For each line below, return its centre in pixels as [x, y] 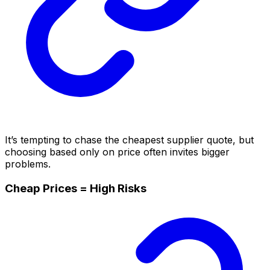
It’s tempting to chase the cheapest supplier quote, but [129, 140]
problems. [28, 164]
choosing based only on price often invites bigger [117, 152]
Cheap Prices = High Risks [76, 188]
